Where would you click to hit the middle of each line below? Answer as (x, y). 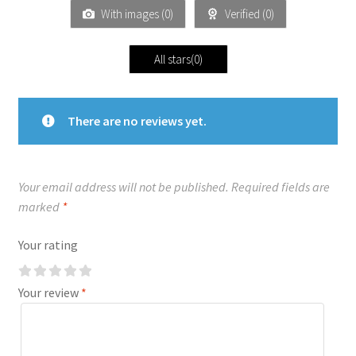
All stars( (174, 59)
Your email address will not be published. (123, 187)
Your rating (48, 245)
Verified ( (244, 14)
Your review (49, 293)
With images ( (131, 14)
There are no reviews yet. (137, 120)
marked (40, 207)
